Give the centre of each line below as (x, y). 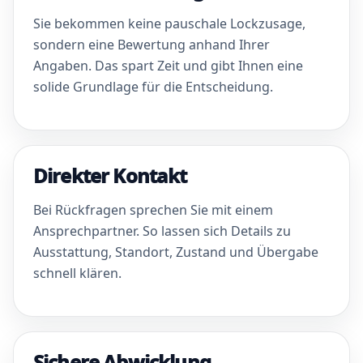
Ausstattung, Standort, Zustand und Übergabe (176, 252)
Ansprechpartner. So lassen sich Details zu (162, 231)
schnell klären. (77, 273)
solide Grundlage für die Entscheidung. (153, 87)
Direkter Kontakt (110, 175)
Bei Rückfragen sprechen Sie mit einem (153, 210)
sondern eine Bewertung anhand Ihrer (152, 45)
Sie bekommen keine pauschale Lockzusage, (169, 23)
